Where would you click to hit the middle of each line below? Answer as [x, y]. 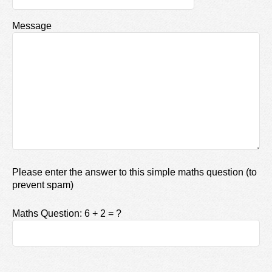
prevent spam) [43, 185]
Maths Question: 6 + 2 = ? [67, 213]
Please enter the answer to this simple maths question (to [134, 172]
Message [32, 26]
